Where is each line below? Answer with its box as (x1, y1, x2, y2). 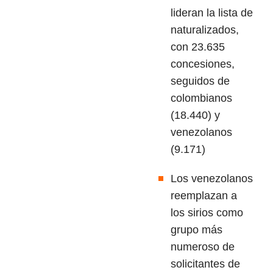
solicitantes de (171, 258, 240, 271)
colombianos (171, 92, 232, 105)
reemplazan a (171, 190, 237, 202)
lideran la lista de (171, 7, 253, 19)
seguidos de (171, 75, 230, 88)
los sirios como (171, 207, 243, 219)
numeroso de (171, 241, 235, 253)
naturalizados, (171, 24, 239, 37)
